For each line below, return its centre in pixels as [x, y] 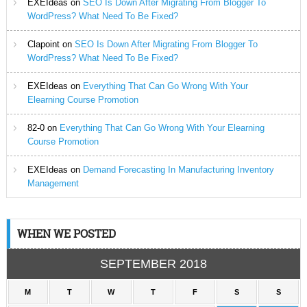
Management [53, 184]
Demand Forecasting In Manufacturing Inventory [178, 170]
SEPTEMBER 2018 [153, 264]
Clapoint [43, 45]
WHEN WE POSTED [66, 234]
